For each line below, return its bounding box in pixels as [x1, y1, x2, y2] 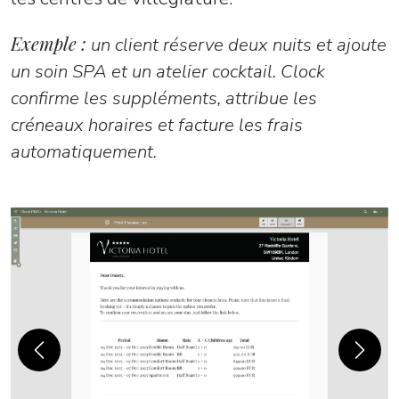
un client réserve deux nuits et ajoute [86, 32, 387, 58]
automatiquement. [11, 139, 157, 165]
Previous [37, 349, 93, 370]
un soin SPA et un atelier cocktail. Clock [11, 59, 325, 85]
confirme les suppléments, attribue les [11, 85, 317, 111]
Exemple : [11, 31, 86, 56]
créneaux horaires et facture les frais [11, 112, 303, 138]
